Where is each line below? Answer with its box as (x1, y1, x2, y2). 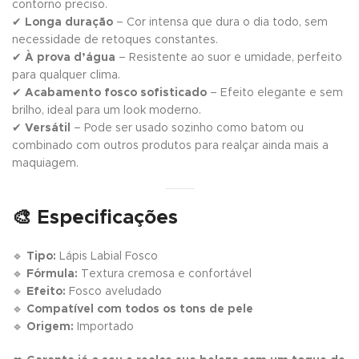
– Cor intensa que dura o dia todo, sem (113, 16, 328, 28)
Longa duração (25, 16, 113, 28)
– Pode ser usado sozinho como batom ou (71, 122, 304, 134)
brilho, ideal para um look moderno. (12, 104, 201, 116)
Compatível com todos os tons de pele (26, 303, 253, 315)
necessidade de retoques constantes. (12, 34, 218, 46)
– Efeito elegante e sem (207, 87, 343, 99)
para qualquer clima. (12, 69, 120, 81)
